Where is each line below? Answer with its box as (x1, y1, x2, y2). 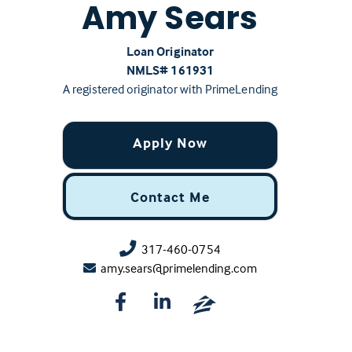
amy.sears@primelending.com (101, 259, 257, 276)
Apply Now (132, 133, 207, 152)
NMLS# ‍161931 (126, 61, 214, 78)
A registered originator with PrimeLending (62, 80, 278, 97)
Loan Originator (126, 42, 214, 59)
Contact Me (130, 187, 210, 206)
